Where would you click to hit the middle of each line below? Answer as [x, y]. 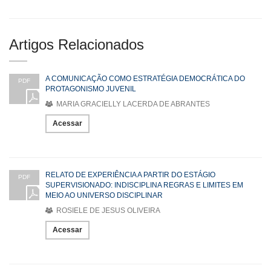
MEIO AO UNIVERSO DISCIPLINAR [104, 196]
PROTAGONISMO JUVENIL [91, 89]
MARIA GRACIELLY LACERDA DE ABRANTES [132, 104]
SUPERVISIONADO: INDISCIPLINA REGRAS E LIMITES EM [144, 185]
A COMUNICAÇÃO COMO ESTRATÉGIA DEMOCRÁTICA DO [145, 79]
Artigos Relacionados [77, 45]
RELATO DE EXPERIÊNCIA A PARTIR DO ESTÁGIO [130, 175]
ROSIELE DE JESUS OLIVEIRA [107, 211]
